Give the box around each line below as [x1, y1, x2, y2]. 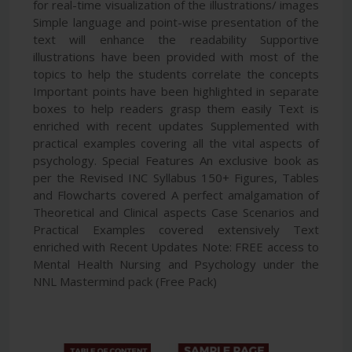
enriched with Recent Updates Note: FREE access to [33, 238, 319, 255]
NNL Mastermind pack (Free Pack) [33, 273, 217, 289]
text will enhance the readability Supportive [33, 31, 319, 47]
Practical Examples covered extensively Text [33, 221, 319, 237]
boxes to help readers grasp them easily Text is [33, 100, 319, 116]
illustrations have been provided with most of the [33, 48, 319, 64]
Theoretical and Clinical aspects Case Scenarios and [33, 203, 319, 220]
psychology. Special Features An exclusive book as [33, 152, 319, 168]
